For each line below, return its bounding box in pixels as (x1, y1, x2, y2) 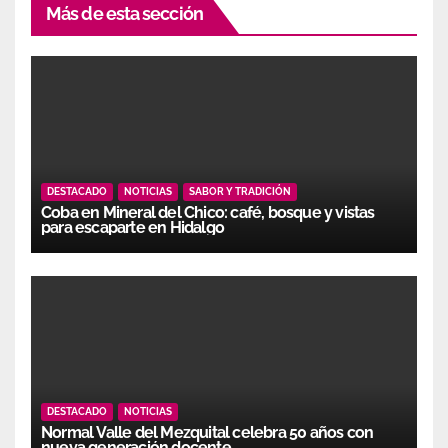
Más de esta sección (46, 2, 203, 24)
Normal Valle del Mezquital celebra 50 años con (41, 422, 374, 442)
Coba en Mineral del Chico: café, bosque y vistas (41, 202, 375, 222)
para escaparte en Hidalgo (41, 217, 224, 237)
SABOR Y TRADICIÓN (189, 185, 291, 197)
